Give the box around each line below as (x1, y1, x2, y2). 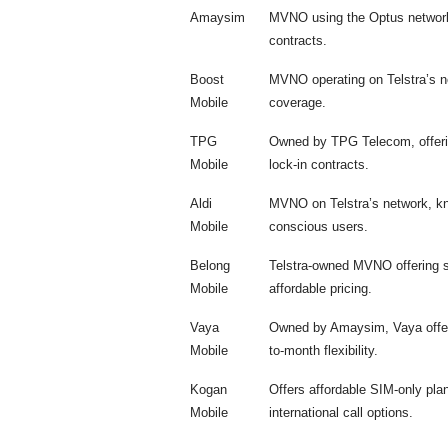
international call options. (269, 404, 413, 420)
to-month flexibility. (269, 342, 378, 358)
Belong (190, 257, 230, 273)
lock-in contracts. (269, 156, 369, 172)
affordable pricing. (269, 280, 372, 296)
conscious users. (269, 218, 368, 234)
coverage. (269, 94, 326, 110)
